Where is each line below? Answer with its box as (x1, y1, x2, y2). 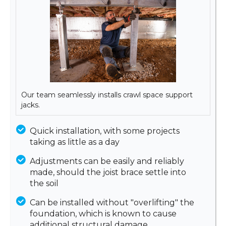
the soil (29, 178, 59, 188)
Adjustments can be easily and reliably (29, 156, 184, 166)
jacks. (21, 100, 40, 109)
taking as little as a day (29, 137, 120, 147)
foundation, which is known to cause (29, 208, 177, 218)
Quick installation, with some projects (29, 126, 180, 136)
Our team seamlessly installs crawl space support (21, 90, 193, 99)
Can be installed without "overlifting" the (29, 197, 194, 207)
